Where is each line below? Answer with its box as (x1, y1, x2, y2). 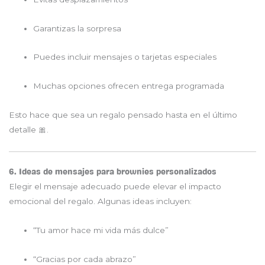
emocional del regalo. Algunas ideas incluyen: (9, 196, 192, 206)
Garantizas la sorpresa (33, 23, 122, 33)
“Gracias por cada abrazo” (33, 254, 137, 264)
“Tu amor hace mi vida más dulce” (33, 225, 169, 235)
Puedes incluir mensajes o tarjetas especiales (33, 52, 217, 62)
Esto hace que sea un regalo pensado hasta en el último (9, 110, 237, 120)
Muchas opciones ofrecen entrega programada (33, 81, 225, 91)
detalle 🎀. (9, 125, 49, 135)
